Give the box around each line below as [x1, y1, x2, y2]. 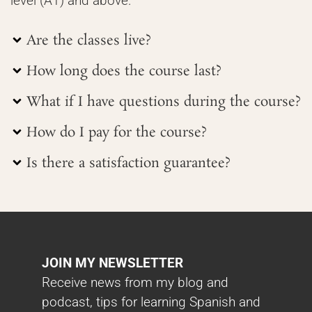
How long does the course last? [26, 62, 221, 81]
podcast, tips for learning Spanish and [42, 294, 260, 311]
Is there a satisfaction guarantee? [26, 154, 231, 173]
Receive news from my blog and [42, 274, 228, 291]
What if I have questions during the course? [26, 93, 301, 112]
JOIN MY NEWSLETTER [42, 255, 183, 272]
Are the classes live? [26, 31, 151, 51]
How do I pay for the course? [26, 123, 207, 143]
